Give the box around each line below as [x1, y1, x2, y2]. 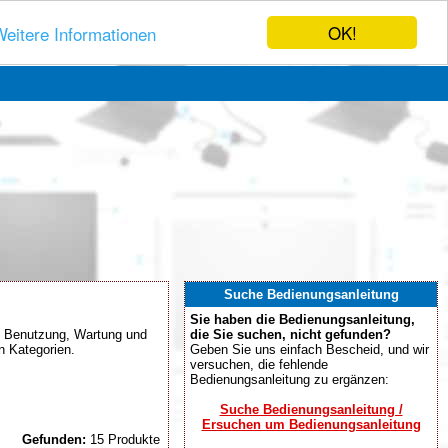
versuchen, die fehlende [190, 357, 328, 372]
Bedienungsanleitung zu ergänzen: [190, 372, 389, 387]
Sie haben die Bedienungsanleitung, [190, 312, 415, 327]
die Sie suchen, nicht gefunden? [190, 327, 391, 342]
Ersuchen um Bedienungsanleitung [201, 417, 421, 432]
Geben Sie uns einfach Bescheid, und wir [190, 342, 429, 357]
